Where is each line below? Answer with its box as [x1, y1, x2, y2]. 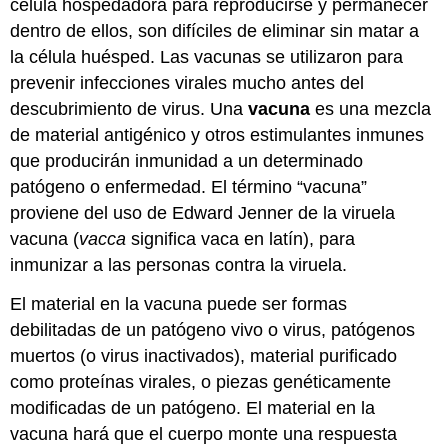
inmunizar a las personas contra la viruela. [10, 254, 348, 275]
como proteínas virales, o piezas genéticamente [10, 371, 392, 392]
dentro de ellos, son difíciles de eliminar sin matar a [10, 20, 420, 41]
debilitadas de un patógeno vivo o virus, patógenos [10, 319, 416, 340]
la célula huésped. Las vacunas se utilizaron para [10, 46, 404, 67]
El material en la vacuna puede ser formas [10, 293, 348, 314]
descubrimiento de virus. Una [10, 98, 249, 119]
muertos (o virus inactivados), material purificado [10, 345, 398, 366]
